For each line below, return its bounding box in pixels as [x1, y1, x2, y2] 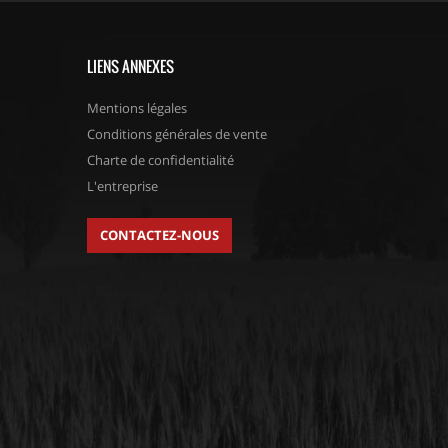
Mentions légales [87, 99, 187, 118]
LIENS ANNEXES [87, 54, 174, 77]
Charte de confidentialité [87, 151, 234, 170]
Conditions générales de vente [87, 125, 267, 144]
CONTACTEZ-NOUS [100, 226, 219, 245]
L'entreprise [87, 177, 158, 196]
